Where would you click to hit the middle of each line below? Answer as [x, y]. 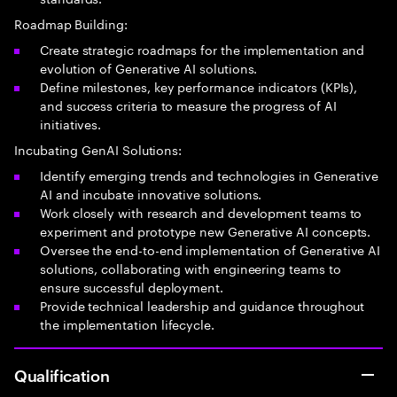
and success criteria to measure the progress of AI [188, 105]
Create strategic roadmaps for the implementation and [202, 49]
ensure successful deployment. [132, 286]
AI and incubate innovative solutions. [151, 193]
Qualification [62, 374]
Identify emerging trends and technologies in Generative [210, 175]
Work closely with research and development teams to [201, 212]
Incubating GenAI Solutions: [98, 149]
